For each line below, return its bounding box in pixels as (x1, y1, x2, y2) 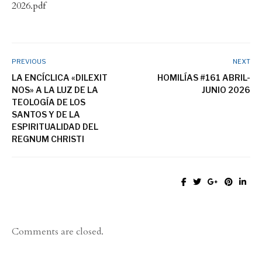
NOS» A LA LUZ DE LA (12, 85, 98, 95)
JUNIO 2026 (202, 85, 250, 95)
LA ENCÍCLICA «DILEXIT (12, 73, 108, 83)
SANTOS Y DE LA (12, 109, 80, 120)
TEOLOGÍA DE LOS (12, 97, 85, 108)
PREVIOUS (12, 57, 46, 66)
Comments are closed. (12, 225, 104, 238)
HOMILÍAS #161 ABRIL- (157, 73, 250, 83)
